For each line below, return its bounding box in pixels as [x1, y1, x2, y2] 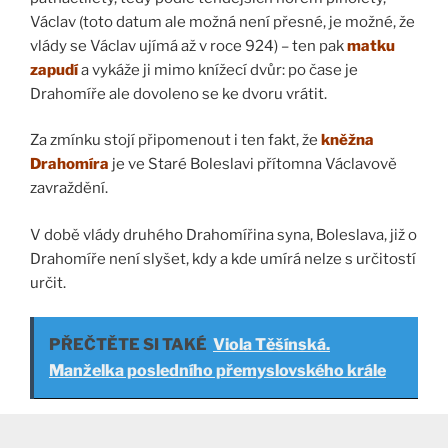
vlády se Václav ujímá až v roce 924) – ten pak [30, 36, 344, 55]
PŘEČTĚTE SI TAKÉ [49, 335, 207, 355]
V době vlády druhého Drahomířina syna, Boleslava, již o [30, 225, 417, 244]
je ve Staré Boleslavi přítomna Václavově [109, 155, 397, 174]
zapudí [30, 60, 78, 79]
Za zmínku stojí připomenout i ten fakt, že [30, 131, 321, 150]
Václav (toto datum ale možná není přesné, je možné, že [30, 12, 415, 31]
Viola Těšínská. [213, 335, 330, 355]
